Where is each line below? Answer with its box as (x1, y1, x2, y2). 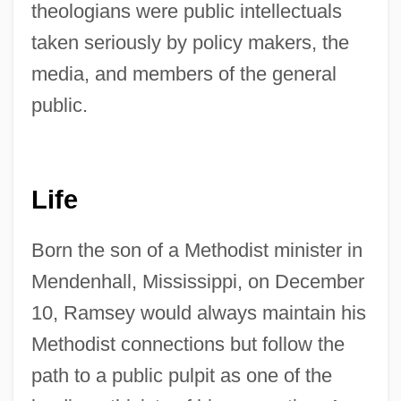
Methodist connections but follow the (30, 333, 345, 356)
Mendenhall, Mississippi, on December (30, 270, 364, 294)
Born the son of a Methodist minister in (30, 239, 363, 262)
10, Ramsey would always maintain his (30, 302, 366, 325)
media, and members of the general (30, 62, 337, 85)
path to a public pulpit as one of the (30, 364, 332, 388)
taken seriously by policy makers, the (30, 30, 349, 54)
